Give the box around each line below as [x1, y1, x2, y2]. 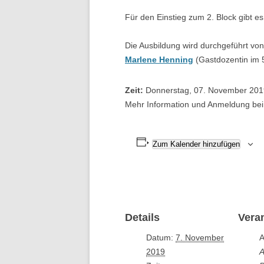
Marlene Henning [125, 55, 193, 64]
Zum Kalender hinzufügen [152, 140, 240, 148]
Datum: [146, 233, 173, 242]
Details [125, 212, 160, 223]
